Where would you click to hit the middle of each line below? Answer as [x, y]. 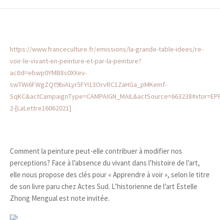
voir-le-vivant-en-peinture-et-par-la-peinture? [76, 61]
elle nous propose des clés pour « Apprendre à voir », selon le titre [110, 175]
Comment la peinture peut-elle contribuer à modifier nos [96, 151]
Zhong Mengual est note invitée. [60, 198]
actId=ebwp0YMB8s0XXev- [48, 73]
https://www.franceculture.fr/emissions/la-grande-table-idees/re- [107, 49]
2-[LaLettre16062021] [41, 108]
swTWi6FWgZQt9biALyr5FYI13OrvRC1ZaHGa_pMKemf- [88, 84]
